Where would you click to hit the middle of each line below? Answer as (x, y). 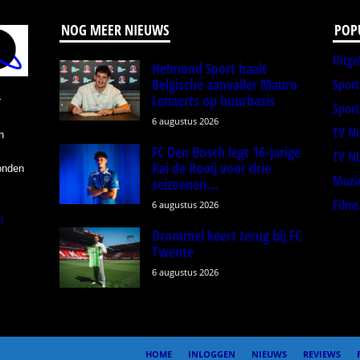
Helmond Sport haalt (209, 69)
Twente (172, 252)
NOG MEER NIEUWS (115, 30)
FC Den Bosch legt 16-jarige (226, 152)
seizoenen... (185, 184)
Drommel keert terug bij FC (226, 236)
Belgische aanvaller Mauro (224, 85)
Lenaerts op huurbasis (213, 101)
